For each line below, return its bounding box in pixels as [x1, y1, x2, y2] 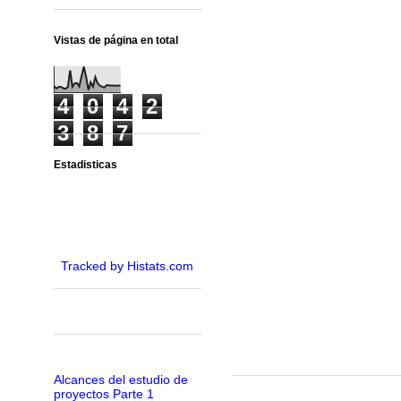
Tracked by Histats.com [61, 259, 193, 274]
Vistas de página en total [53, 34, 178, 47]
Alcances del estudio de [53, 371, 188, 387]
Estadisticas [53, 158, 117, 172]
